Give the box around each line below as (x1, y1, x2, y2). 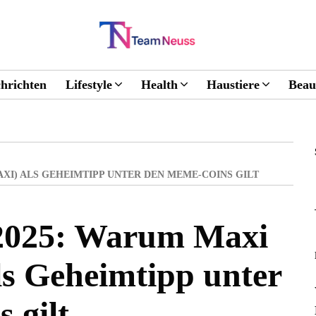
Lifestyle (66, 78, 112, 92)
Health (141, 78, 178, 92)
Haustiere (207, 78, 260, 92)
